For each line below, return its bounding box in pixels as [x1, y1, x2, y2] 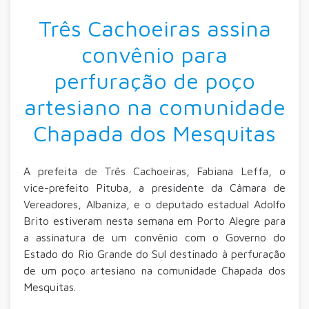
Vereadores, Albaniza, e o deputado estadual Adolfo [23, 198, 286, 211]
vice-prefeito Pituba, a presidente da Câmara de [23, 181, 286, 195]
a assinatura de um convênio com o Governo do [23, 231, 286, 244]
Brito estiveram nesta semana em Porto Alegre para [23, 215, 286, 228]
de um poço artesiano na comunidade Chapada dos [23, 264, 286, 277]
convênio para [81, 41, 228, 68]
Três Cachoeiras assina [38, 15, 271, 42]
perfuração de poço [54, 68, 255, 94]
